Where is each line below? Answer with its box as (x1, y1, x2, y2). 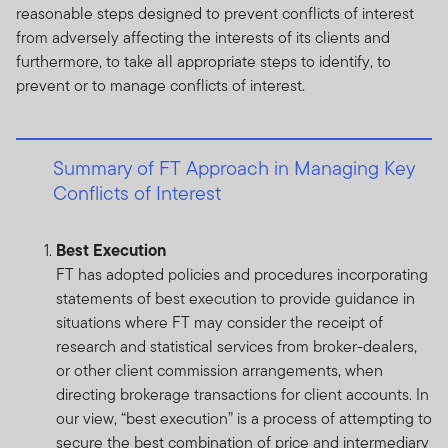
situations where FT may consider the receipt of (56, 310, 383, 334)
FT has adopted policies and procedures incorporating (56, 262, 428, 286)
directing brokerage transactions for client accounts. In (56, 382, 429, 406)
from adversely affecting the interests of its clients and (16, 25, 390, 49)
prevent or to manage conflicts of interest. (16, 73, 305, 97)
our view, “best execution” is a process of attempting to (56, 406, 432, 430)
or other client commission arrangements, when (56, 358, 383, 382)
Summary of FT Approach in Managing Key (53, 153, 415, 182)
